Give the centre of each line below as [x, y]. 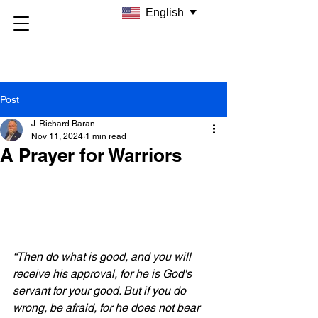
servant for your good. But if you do [101, 290]
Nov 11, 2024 [57, 136]
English [165, 12]
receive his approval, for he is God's [104, 273]
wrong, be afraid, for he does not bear [108, 307]
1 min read [106, 136]
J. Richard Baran [63, 124]
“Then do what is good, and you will [103, 256]
